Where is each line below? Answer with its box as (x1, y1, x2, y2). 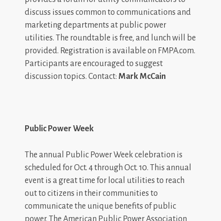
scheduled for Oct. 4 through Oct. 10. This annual (25, 163, 191, 172)
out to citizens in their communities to (25, 188, 158, 198)
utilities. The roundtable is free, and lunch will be (25, 33, 196, 42)
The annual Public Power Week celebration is (25, 150, 183, 159)
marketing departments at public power (25, 20, 166, 30)
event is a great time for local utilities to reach (25, 176, 184, 185)
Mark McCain (117, 72, 166, 81)
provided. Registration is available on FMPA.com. (25, 46, 195, 55)
